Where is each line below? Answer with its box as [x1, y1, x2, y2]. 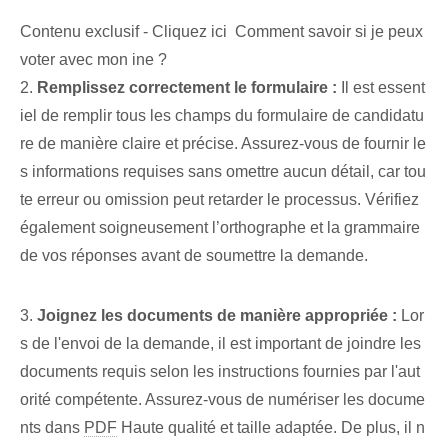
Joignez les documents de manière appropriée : [37, 307, 397, 325]
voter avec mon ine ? [20, 51, 167, 69]
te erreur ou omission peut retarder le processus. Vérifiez [20, 191, 419, 209]
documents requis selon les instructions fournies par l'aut [20, 363, 420, 381]
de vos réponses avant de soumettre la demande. [20, 247, 368, 265]
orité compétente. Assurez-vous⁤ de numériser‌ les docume [20, 391, 425, 409]
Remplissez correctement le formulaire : [37, 79, 337, 97]
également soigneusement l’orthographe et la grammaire [20, 219, 420, 237]
